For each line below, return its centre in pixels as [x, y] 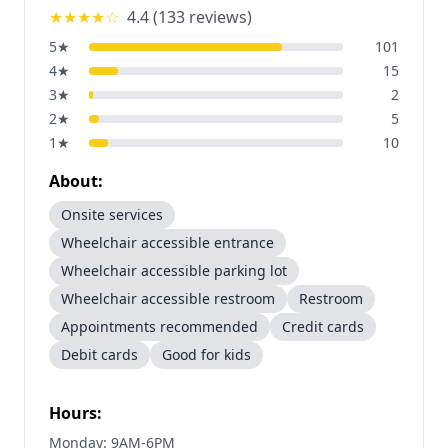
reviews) [218, 17]
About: [76, 181]
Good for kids [206, 354]
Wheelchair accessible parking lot [174, 270]
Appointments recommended [159, 326]
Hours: [75, 413]
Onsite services [112, 214]
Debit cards [99, 354]
